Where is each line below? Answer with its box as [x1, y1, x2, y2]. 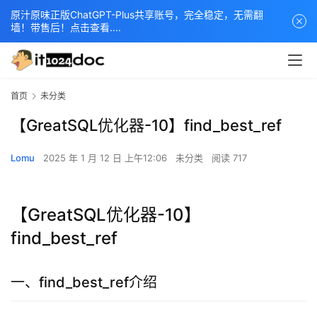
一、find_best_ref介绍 [11, 274, 157, 292]
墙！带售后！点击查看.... [11, 21, 121, 33]
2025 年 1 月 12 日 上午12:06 [43, 152, 170, 164]
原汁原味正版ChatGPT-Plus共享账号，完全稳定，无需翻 [11, 8, 263, 21]
